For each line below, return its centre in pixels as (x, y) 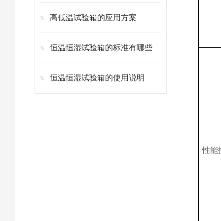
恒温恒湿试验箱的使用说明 (97, 78)
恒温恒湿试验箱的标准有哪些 (101, 48)
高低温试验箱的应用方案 (93, 18)
